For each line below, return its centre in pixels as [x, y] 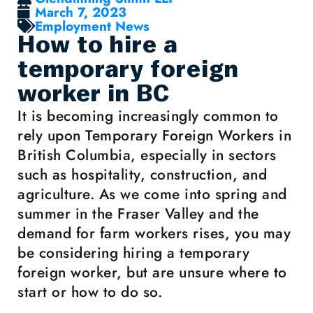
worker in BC [94, 94]
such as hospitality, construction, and [142, 175]
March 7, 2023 [81, 12]
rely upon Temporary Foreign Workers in [154, 136]
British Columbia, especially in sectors [147, 155]
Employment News [92, 26]
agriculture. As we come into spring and [152, 194]
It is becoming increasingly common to [148, 116]
